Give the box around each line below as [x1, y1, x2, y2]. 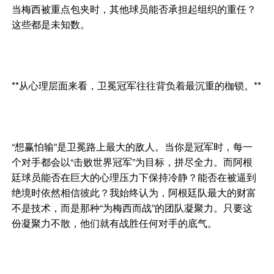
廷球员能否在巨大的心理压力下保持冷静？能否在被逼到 [12, 170, 257, 185]
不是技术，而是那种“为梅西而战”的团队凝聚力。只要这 [12, 201, 253, 215]
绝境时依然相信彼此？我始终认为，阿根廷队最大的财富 [12, 185, 257, 200]
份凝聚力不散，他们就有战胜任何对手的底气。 [12, 216, 218, 231]
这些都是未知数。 [12, 17, 91, 32]
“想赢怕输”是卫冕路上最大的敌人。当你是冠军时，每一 [12, 139, 253, 154]
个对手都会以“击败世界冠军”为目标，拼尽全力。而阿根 [12, 155, 253, 169]
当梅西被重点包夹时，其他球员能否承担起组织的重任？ [12, 2, 257, 17]
